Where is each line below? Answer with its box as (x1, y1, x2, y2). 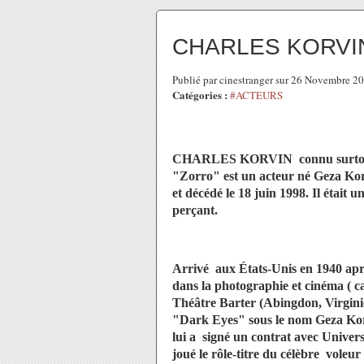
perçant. (172, 203, 218, 217)
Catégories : (172, 87, 227, 102)
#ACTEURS (230, 88, 283, 102)
